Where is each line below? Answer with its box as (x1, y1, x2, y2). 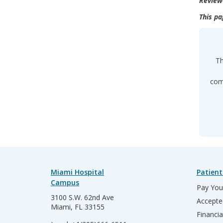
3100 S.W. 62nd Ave (51, 193, 114, 202)
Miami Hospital (51, 167, 104, 177)
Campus (51, 178, 79, 187)
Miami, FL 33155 (51, 202, 105, 212)
